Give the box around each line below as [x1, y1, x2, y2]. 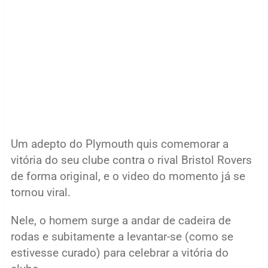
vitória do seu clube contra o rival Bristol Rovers [10, 153, 252, 167]
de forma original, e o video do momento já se [10, 169, 245, 183]
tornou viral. [10, 185, 71, 199]
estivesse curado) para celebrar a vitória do [10, 246, 229, 260]
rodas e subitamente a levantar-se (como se [10, 230, 233, 243]
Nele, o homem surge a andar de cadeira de [10, 214, 231, 227]
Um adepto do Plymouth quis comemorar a [10, 137, 229, 151]
